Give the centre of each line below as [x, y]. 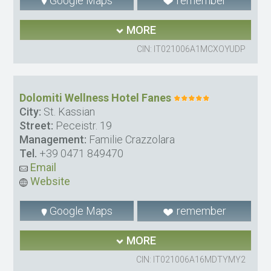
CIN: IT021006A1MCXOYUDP [191, 49]
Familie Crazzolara [131, 140]
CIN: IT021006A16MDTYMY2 [191, 260]
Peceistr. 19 [83, 126]
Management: [53, 140]
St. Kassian [68, 112]
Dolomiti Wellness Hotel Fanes [96, 98]
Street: [37, 126]
